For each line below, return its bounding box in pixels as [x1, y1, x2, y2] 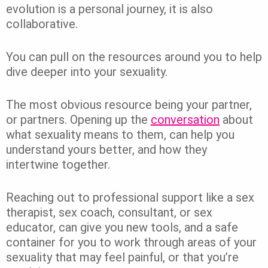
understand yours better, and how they [6, 142, 207, 157]
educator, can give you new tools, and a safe [6, 220, 238, 234]
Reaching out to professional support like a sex [6, 190, 254, 205]
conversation [151, 112, 220, 127]
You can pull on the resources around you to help [6, 49, 262, 64]
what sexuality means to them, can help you [6, 127, 234, 142]
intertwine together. [6, 157, 110, 172]
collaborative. [6, 16, 78, 31]
